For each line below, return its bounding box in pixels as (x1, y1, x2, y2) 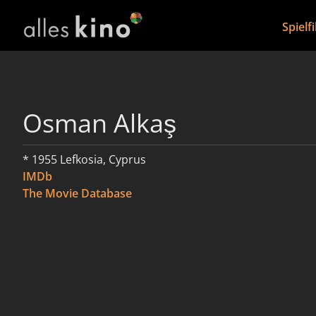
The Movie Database (23, 186, 132, 201)
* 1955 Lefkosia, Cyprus (23, 152, 146, 167)
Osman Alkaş (23, 106, 176, 140)
